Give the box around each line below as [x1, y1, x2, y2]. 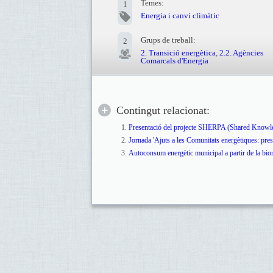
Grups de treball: [141, 35, 196, 44]
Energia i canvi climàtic [141, 11, 219, 20]
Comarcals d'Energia [141, 56, 208, 65]
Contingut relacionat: [116, 104, 210, 116]
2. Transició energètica [141, 48, 216, 57]
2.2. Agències [219, 48, 263, 57]
